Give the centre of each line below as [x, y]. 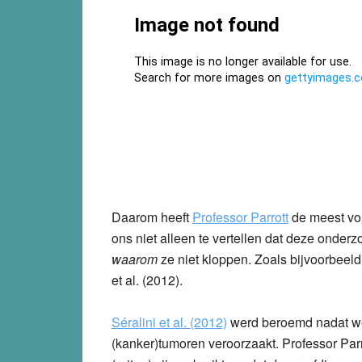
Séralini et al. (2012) [169, 322]
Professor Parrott [240, 217]
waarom [135, 259]
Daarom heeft [152, 217]
